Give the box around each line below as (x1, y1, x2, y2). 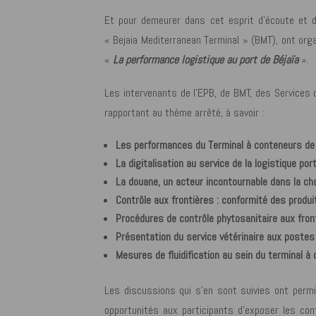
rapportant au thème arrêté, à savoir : (104, 104, 264, 120)
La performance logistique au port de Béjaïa (112, 51, 301, 67)
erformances (138, 138, 195, 153)
